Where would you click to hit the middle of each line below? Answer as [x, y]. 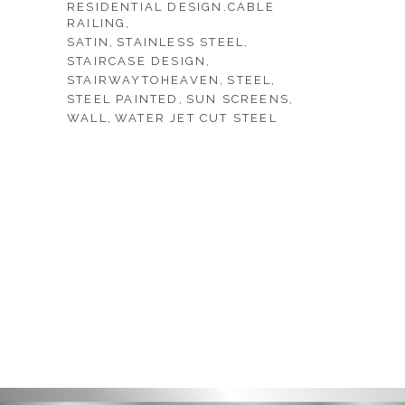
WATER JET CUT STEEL [196, 118]
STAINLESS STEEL [181, 42]
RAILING [97, 23]
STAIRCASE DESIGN [137, 61]
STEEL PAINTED [123, 99]
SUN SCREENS [238, 99]
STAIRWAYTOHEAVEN [144, 80]
